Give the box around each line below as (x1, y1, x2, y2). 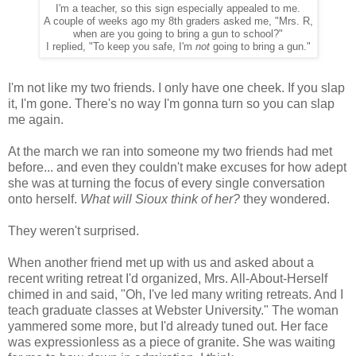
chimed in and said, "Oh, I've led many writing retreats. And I (8, 288, 343, 302)
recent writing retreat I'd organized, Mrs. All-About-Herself (8, 272, 327, 286)
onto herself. (8, 192, 80, 207)
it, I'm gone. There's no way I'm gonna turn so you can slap (8, 97, 335, 111)
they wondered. (240, 192, 330, 207)
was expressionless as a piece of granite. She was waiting (8, 335, 335, 350)
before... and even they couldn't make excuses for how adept (8, 161, 346, 175)
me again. (8, 113, 64, 127)
